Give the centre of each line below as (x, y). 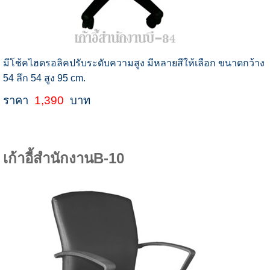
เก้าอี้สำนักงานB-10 (63, 159)
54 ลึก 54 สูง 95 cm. (44, 78)
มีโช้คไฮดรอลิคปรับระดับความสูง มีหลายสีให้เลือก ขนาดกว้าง (133, 63)
